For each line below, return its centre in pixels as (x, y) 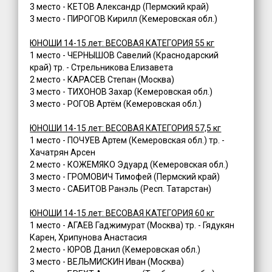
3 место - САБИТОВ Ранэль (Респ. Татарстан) (121, 189)
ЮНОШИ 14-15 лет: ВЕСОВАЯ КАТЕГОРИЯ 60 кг (122, 213)
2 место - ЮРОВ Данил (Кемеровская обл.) (115, 250)
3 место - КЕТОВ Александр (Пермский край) (120, 7)
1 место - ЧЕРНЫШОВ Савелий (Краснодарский (124, 56)
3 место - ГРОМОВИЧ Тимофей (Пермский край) (125, 177)
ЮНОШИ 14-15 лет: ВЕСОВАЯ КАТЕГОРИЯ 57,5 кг (126, 128)
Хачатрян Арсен (63, 153)
